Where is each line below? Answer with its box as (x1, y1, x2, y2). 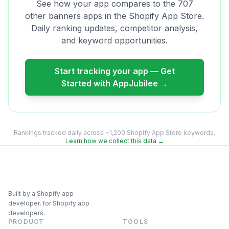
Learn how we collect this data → (65, 137, 164, 145)
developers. (8, 209, 45, 217)
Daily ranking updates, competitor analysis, (31, 23, 198, 33)
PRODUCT (8, 218, 44, 225)
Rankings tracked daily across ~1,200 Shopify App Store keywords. (14, 129, 215, 136)
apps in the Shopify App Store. (81, 11, 204, 21)
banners (49, 11, 81, 21)
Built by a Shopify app (8, 190, 74, 197)
